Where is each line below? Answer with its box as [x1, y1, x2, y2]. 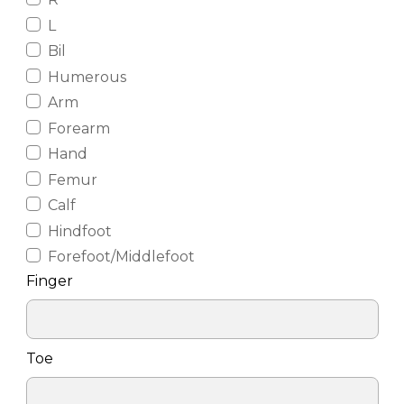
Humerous [47, 68, 126, 86]
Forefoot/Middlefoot [47, 248, 195, 266]
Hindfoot [47, 222, 112, 240]
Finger [25, 271, 73, 289]
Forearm [47, 119, 110, 137]
